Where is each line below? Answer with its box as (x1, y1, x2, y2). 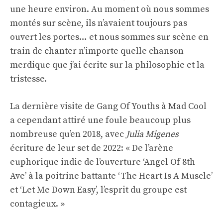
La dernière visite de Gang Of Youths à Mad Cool (10, 101, 207, 112)
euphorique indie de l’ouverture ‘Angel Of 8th (10, 156, 195, 168)
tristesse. (10, 73, 47, 85)
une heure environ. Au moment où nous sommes (10, 3, 209, 15)
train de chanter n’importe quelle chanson (10, 45, 184, 57)
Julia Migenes (126, 128, 179, 140)
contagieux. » (10, 198, 65, 210)
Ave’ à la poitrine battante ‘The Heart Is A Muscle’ (10, 170, 213, 182)
